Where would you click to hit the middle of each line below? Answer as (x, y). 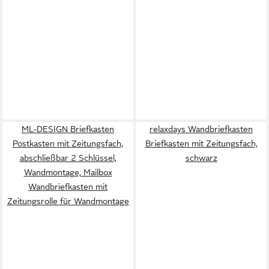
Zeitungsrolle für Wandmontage (68, 201)
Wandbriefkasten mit (68, 187)
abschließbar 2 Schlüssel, (68, 158)
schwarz (201, 158)
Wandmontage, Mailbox (68, 172)
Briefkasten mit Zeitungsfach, (201, 144)
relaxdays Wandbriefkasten (201, 129)
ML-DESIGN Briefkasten (68, 129)
